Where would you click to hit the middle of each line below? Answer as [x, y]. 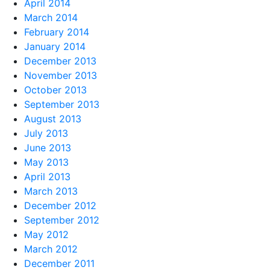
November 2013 [61, 75]
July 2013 [46, 133]
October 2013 [55, 89]
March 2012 [51, 249]
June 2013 [48, 147]
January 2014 [55, 46]
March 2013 [51, 191]
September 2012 [62, 220]
